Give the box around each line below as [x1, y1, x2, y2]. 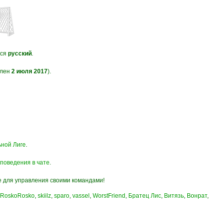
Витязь [164, 192, 184, 199]
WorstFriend [93, 192, 125, 199]
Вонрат [187, 192, 207, 199]
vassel [72, 192, 90, 199]
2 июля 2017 [11, 68, 48, 75]
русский [7, 50, 32, 57]
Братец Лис [128, 192, 161, 199]
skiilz [38, 192, 51, 199]
